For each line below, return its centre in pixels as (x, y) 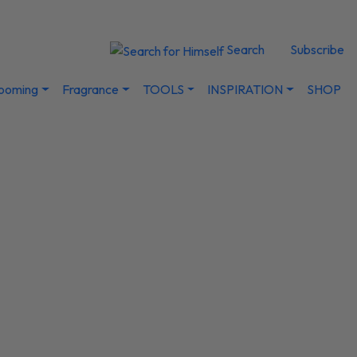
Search (244, 50)
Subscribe (317, 50)
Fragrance (90, 90)
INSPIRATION (245, 90)
